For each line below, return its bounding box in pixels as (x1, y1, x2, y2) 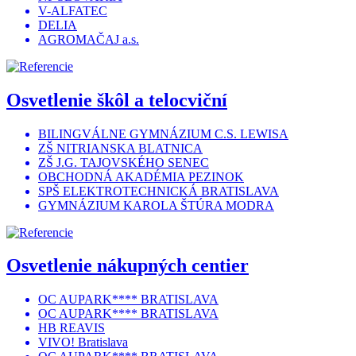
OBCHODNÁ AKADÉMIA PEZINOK (38, 169, 244, 184)
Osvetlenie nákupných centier (6, 255, 249, 277)
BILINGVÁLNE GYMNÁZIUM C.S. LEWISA (38, 126, 288, 141)
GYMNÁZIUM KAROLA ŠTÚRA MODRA (38, 198, 274, 212)
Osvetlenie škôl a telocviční (6, 89, 227, 110)
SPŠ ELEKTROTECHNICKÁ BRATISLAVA (38, 184, 279, 198)
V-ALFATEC (38, 3, 107, 17)
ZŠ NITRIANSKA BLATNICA (38, 141, 203, 155)
